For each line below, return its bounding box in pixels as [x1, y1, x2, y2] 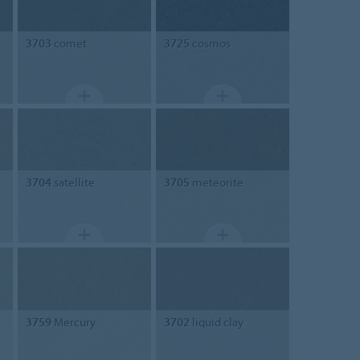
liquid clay [189, 313, 243, 329]
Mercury [51, 313, 96, 329]
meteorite [189, 174, 243, 190]
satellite [51, 174, 95, 190]
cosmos [189, 35, 231, 51]
